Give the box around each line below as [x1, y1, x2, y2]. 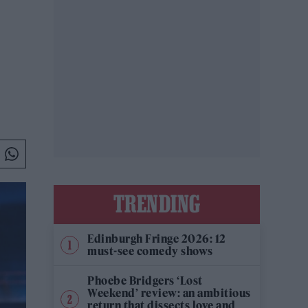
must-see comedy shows [87, 244, 213, 258]
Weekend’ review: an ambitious [87, 286, 251, 300]
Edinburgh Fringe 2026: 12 [87, 232, 226, 245]
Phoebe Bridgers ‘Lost [87, 274, 203, 287]
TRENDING [113, 190, 201, 217]
